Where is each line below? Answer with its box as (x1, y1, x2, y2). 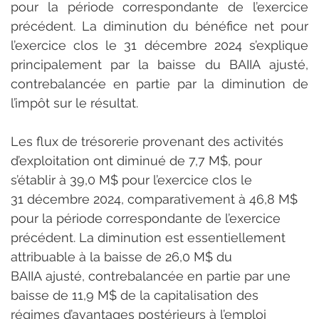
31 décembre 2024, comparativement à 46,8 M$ (11, 191, 301, 206)
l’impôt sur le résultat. (11, 95, 138, 110)
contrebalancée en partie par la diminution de (11, 75, 308, 91)
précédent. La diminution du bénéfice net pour (11, 18, 308, 33)
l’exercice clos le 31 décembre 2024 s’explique (11, 37, 308, 53)
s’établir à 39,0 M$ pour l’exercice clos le (11, 172, 256, 187)
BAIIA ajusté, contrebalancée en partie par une (11, 268, 294, 283)
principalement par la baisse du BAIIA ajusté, (11, 56, 308, 72)
